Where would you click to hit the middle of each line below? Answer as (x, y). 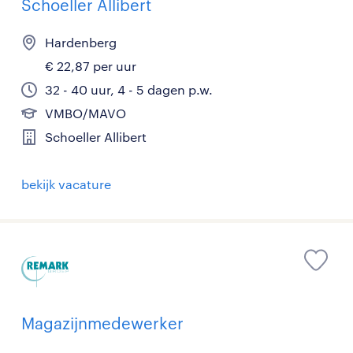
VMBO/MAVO (85, 113)
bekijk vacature (66, 184)
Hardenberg (81, 43)
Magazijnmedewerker (102, 323)
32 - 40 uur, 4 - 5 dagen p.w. (129, 90)
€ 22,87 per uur (91, 66)
